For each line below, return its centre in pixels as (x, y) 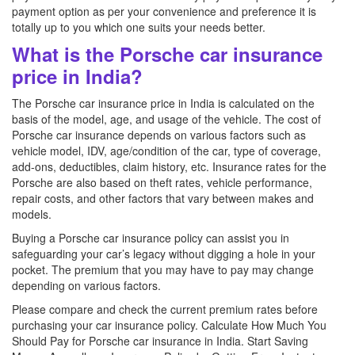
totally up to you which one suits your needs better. (139, 27)
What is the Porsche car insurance (167, 54)
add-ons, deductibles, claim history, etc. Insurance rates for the (169, 166)
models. (32, 214)
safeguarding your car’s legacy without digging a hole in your (164, 254)
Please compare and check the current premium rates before (165, 309)
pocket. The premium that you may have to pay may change (163, 269)
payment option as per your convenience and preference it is (164, 11)
